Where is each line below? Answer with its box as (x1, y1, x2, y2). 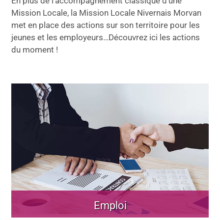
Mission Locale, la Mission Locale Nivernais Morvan (11, 8, 201, 18)
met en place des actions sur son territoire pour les (11, 20, 200, 30)
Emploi (93, 198, 127, 212)
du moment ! (11, 45, 58, 55)
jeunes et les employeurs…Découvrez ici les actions (11, 32, 200, 42)
